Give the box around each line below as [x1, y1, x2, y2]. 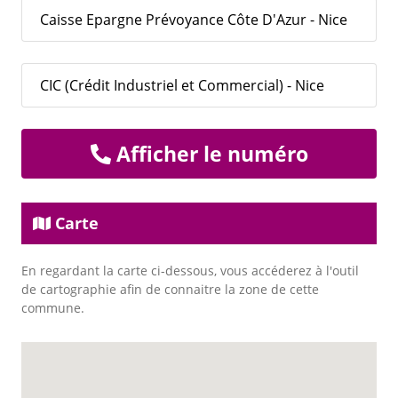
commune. [21, 299, 84, 317]
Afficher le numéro [110, 139, 308, 169]
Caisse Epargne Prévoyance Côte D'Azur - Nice [40, 10, 347, 30]
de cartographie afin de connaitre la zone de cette [21, 281, 319, 298]
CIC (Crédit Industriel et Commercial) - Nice [40, 76, 324, 96]
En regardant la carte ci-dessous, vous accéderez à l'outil [21, 262, 359, 280]
